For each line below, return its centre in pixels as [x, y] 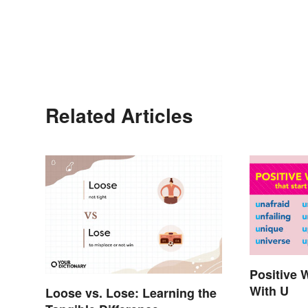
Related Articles [119, 115]
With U [269, 291]
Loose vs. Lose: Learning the [131, 293]
